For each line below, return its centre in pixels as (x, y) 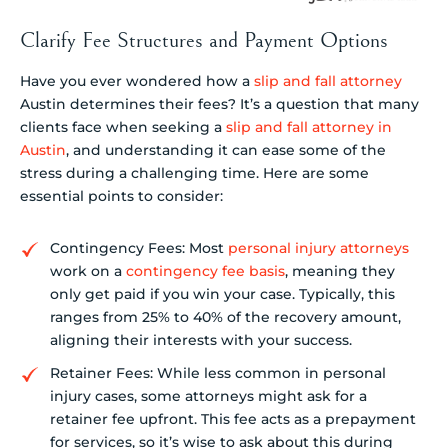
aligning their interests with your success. (201, 340)
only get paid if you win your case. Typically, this (222, 294)
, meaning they (340, 271)
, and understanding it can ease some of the (226, 149)
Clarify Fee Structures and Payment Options (204, 40)
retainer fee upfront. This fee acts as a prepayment (233, 419)
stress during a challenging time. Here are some (194, 172)
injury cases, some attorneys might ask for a (208, 396)
